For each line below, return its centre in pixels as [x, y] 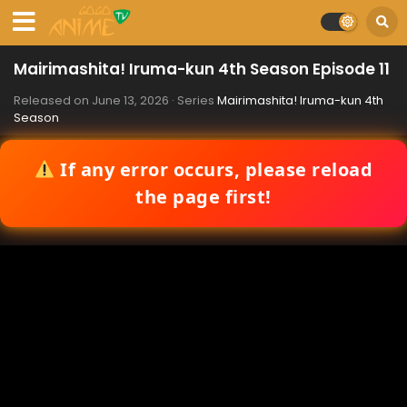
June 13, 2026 [130, 100]
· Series [193, 100]
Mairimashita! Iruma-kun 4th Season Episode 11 [202, 69]
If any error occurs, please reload [214, 169]
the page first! [203, 197]
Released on [53, 100]
